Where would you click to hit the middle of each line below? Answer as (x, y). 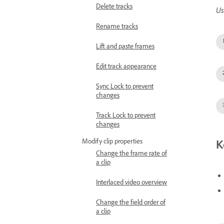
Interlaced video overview (131, 183)
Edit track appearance (126, 67)
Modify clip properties (112, 142)
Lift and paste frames (125, 47)
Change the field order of (131, 203)
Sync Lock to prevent (125, 87)
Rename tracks (117, 27)
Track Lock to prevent (126, 116)
